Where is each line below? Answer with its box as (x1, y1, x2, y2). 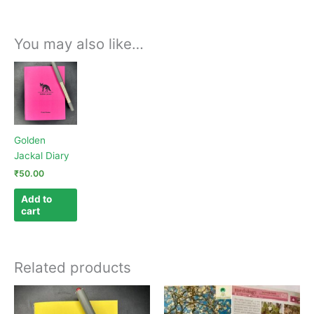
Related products (14, 259, 131, 277)
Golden (14, 134, 46, 146)
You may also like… (14, 34, 144, 53)
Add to (21, 193, 53, 205)
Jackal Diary (14, 149, 69, 161)
